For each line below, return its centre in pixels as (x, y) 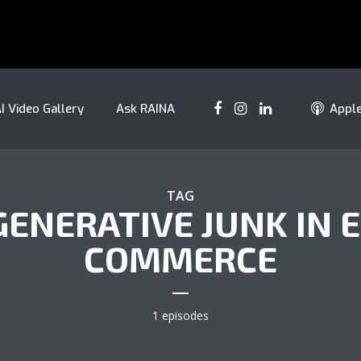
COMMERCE (180, 258)
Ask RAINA (145, 109)
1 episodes (180, 315)
